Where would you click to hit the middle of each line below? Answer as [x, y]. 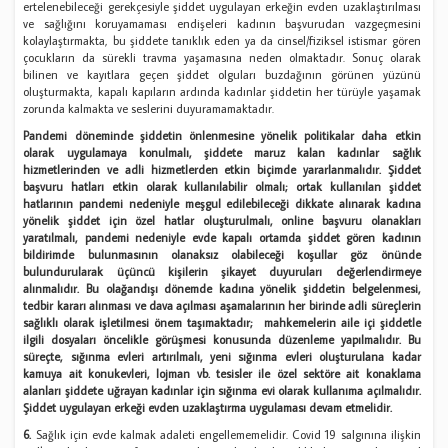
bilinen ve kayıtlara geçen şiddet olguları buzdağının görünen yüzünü [222, 74]
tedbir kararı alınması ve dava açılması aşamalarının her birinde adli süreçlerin [222, 305]
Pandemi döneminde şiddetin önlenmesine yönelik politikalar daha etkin [222, 135]
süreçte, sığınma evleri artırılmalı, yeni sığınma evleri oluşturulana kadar [222, 356]
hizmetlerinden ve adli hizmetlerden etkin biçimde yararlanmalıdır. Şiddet [222, 169]
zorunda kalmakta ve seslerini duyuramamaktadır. [149, 108]
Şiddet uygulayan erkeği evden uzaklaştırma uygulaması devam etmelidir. [208, 407]
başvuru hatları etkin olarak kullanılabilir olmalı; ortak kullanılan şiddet [222, 186]
